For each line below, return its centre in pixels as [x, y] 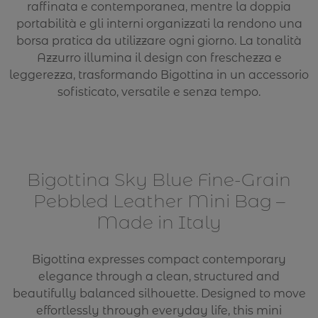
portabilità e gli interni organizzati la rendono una [159, 24]
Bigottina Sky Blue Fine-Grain [159, 180]
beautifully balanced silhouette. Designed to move [159, 293]
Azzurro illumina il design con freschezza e [159, 58]
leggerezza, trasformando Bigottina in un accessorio [159, 75]
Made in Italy [159, 223]
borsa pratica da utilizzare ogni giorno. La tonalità [159, 41]
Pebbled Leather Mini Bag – [159, 201]
